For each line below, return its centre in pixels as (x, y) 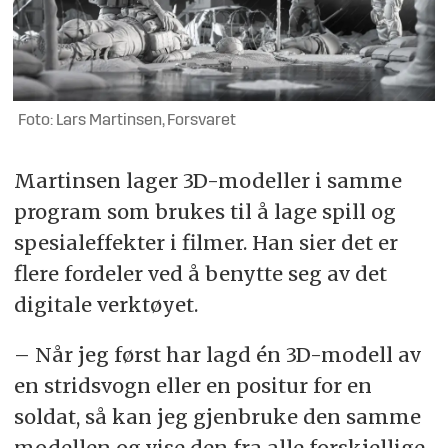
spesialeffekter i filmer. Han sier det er (205, 242)
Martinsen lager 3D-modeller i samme (207, 180)
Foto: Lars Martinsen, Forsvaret (127, 120)
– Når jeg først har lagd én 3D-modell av (217, 355)
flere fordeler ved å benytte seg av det (200, 273)
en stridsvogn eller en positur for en (192, 386)
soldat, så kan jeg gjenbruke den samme (217, 417)
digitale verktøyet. (105, 304)
